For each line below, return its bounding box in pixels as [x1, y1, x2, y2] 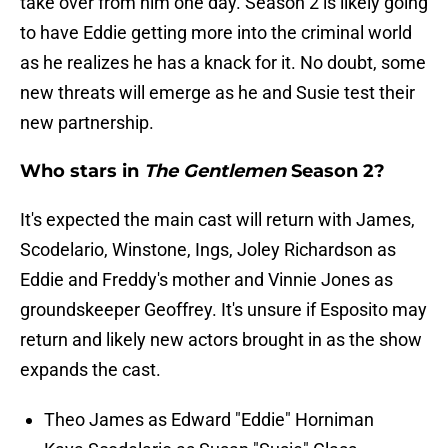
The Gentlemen [144, 160, 286, 183]
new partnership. [20, 112, 154, 134]
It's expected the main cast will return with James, [20, 209, 415, 231]
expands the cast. [20, 359, 165, 381]
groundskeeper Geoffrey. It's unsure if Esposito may [20, 299, 427, 321]
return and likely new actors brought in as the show [20, 329, 422, 351]
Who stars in [20, 160, 144, 183]
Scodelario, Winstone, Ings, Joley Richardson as [20, 239, 396, 261]
